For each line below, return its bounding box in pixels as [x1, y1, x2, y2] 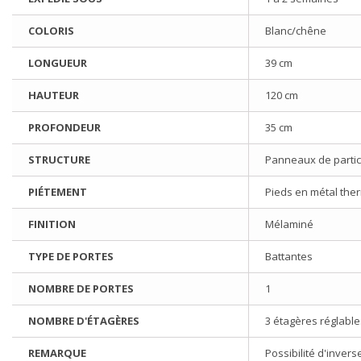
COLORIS [28, 23, 74, 39]
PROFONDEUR [28, 120, 101, 135]
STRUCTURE [28, 152, 90, 168]
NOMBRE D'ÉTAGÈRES [28, 313, 139, 329]
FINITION [28, 217, 76, 232]
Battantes [265, 249, 313, 264]
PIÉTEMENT [28, 185, 87, 200]
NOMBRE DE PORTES [28, 281, 134, 297]
